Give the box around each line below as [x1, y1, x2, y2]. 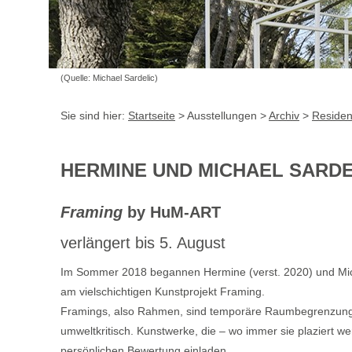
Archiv [269, 109, 299, 122]
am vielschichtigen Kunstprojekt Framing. [60, 285, 265, 298]
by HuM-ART [127, 203, 221, 221]
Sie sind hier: [60, 109, 128, 122]
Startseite [128, 109, 175, 122]
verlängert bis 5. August [60, 234, 225, 251]
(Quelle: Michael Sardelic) [60, 73, 158, 82]
